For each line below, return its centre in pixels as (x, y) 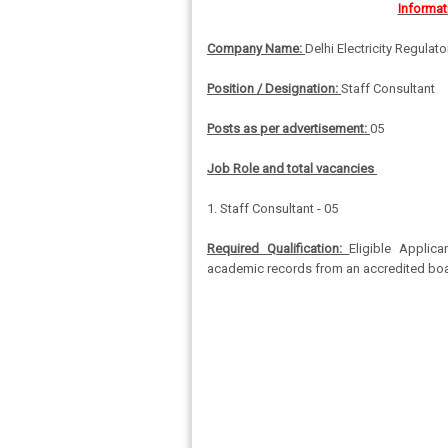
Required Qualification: (278, 248)
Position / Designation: (274, 88)
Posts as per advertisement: (288, 128)
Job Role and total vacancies (292, 168)
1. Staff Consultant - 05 (272, 208)
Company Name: (256, 48)
